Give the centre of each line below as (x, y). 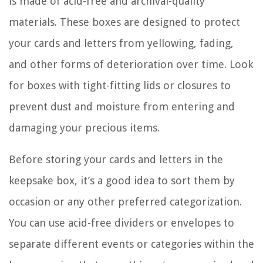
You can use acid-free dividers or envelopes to (122, 222)
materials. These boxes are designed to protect (124, 22)
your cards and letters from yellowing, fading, (121, 43)
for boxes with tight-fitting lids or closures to (120, 85)
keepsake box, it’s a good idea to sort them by (122, 180)
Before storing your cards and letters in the (116, 159)
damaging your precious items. (84, 127)
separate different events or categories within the (131, 244)
